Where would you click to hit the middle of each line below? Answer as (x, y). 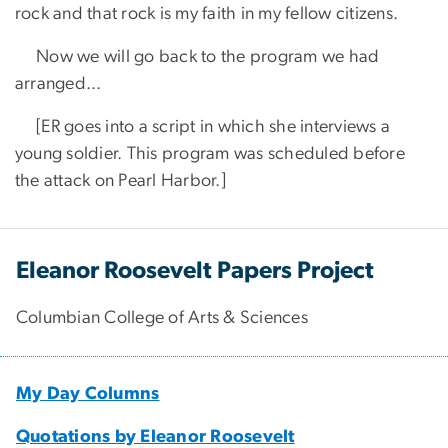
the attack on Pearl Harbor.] (120, 180)
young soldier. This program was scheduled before (210, 153)
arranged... (58, 83)
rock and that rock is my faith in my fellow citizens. (207, 13)
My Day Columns (88, 393)
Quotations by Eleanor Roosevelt (155, 436)
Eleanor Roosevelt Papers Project (195, 270)
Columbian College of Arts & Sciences (162, 317)
